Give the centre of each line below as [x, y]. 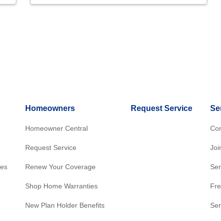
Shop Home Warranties [61, 186]
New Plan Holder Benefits [65, 205]
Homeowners [50, 109]
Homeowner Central [56, 129]
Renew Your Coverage [60, 167]
